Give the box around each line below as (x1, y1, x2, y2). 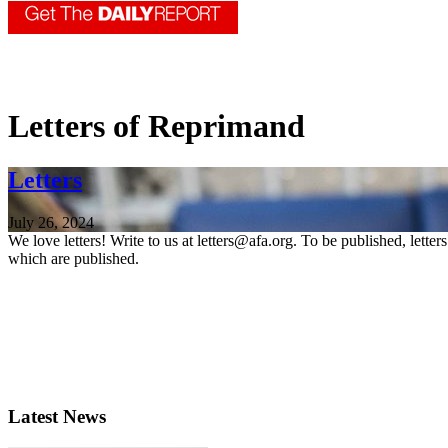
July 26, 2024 (8, 213, 94, 231)
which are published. (8, 249, 139, 267)
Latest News (8, 406, 106, 428)
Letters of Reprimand (8, 108, 305, 145)
